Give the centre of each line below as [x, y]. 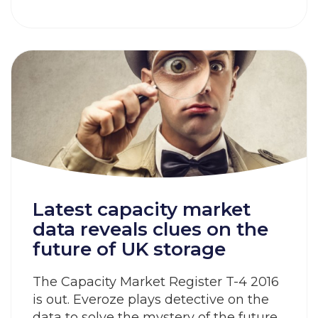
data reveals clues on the [150, 229]
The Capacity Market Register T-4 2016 [156, 282]
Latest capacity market [142, 209]
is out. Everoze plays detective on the [151, 300]
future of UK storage [129, 249]
